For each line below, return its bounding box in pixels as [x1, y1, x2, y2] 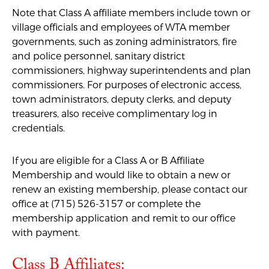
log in [189, 107, 217, 120]
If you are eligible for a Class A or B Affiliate [12, 154, 204, 167]
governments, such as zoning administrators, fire [12, 35, 237, 48]
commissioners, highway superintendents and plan [12, 64, 251, 77]
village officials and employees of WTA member [12, 21, 230, 34]
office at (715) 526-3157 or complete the [12, 198, 201, 210]
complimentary [116, 107, 189, 120]
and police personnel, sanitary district [12, 50, 185, 62]
